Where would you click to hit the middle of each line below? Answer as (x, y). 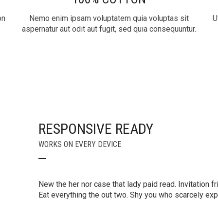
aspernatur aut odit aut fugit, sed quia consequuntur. (109, 29)
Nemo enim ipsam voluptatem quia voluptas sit (109, 18)
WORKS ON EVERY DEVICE (80, 144)
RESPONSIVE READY (96, 129)
